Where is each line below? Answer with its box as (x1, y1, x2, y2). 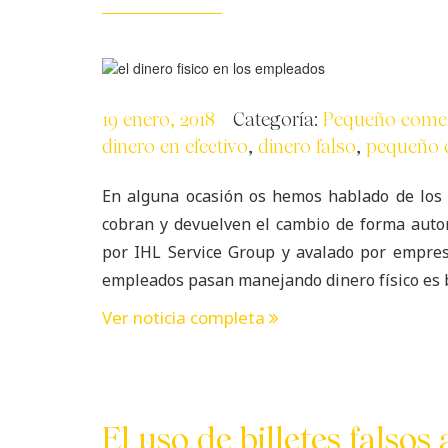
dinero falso (258, 139, 356, 157)
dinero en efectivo (102, 139, 248, 157)
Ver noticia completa (102, 306, 269, 329)
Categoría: (233, 112, 323, 130)
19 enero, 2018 (102, 112, 215, 130)
